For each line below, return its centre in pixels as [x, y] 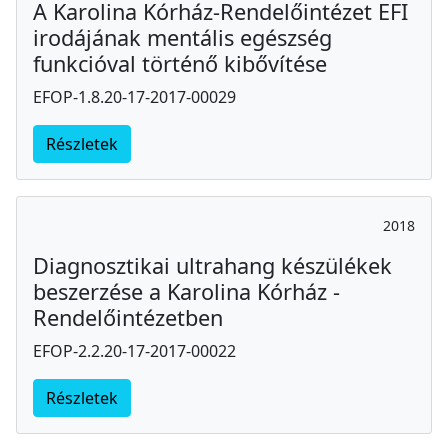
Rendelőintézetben [128, 318]
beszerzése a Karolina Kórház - [186, 292]
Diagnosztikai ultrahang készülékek [212, 266]
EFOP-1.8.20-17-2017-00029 [134, 97]
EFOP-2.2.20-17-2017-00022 [134, 351]
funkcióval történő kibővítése [180, 64]
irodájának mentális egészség [182, 38]
